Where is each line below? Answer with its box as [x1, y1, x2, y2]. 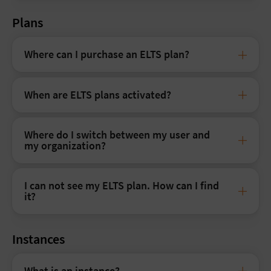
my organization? [24, 138, 106, 152]
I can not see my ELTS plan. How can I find [24, 178, 219, 192]
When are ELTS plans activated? [24, 87, 171, 102]
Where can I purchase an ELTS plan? [24, 47, 189, 62]
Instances [12, 230, 65, 247]
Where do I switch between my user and [24, 127, 210, 142]
